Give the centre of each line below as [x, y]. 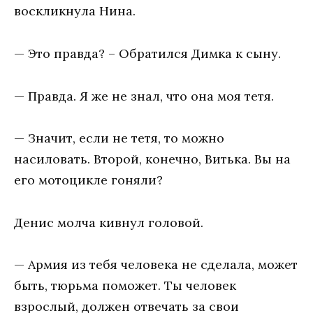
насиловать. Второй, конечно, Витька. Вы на [152, 159]
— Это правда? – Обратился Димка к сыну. [147, 53]
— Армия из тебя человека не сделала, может [156, 265]
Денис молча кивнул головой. [109, 222]
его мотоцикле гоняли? [88, 180]
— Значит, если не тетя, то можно [119, 138]
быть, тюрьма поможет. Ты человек [125, 286]
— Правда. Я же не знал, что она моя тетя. [144, 96]
